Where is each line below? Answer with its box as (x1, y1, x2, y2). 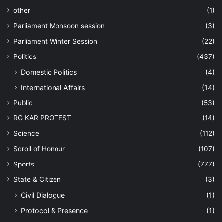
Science (13, 129, 39, 137)
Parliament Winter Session (13, 37, 97, 45)
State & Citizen (13, 175, 61, 183)
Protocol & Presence (21, 206, 88, 215)
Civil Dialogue (21, 190, 65, 199)
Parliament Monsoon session (13, 21, 105, 30)
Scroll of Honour (13, 144, 65, 153)
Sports (13, 160, 34, 168)
